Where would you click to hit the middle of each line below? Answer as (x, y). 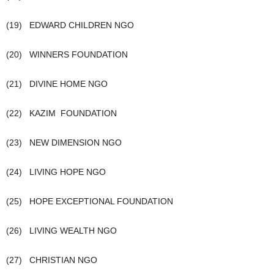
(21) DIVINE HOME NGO (57, 84)
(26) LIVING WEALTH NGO (61, 231)
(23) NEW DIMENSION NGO (64, 143)
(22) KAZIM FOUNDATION (61, 113)
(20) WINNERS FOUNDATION (67, 54)
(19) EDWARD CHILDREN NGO (70, 25)
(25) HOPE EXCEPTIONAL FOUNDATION (90, 201)
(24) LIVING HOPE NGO (56, 172)
